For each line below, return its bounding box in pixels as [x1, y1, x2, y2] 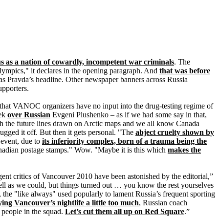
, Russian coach [139, 198, 187, 207]
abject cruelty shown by [135, 128, 214, 136]
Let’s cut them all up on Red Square [65, 207, 184, 216]
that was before [159, 66, 210, 75]
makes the [168, 146, 201, 154]
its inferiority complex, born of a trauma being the [42, 137, 207, 145]
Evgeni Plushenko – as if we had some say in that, [50, 110, 207, 119]
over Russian [7, 110, 50, 119]
